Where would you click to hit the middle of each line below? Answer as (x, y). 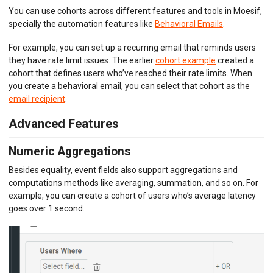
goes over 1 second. (47, 209)
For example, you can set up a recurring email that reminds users (132, 47)
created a (235, 60)
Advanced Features (64, 124)
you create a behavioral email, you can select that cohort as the (129, 86)
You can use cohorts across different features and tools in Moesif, (135, 11)
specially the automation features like (82, 23)
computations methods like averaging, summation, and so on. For (133, 183)
